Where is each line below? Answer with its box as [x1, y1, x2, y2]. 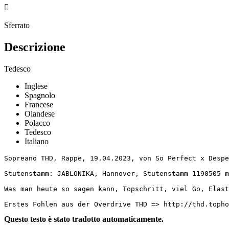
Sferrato [4, 20, 30, 30]
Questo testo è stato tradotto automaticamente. [4, 214, 164, 223]
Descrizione [4, 40, 65, 54]
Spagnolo [25, 90, 55, 100]
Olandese [25, 109, 55, 118]
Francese [25, 100, 53, 109]
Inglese [25, 81, 48, 90]
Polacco [25, 118, 50, 127]
